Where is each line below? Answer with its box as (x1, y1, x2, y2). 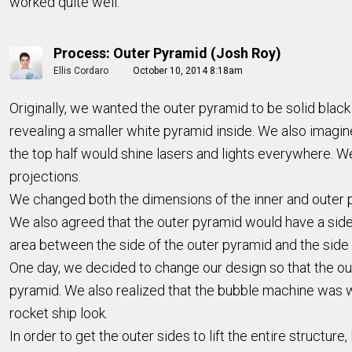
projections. (9, 168, 81, 185)
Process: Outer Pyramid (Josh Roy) (53, 45, 281, 61)
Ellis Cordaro (53, 65, 108, 76)
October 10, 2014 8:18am (133, 65, 243, 76)
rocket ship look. (9, 305, 108, 321)
